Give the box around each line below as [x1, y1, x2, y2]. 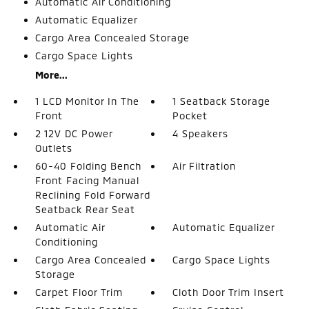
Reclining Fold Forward [34, 189, 150, 201]
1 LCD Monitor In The [34, 95, 139, 107]
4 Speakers [172, 128, 229, 139]
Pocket [172, 110, 208, 121]
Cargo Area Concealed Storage [34, 32, 190, 43]
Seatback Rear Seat [34, 203, 135, 215]
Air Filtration [172, 160, 237, 172]
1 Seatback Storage [172, 95, 271, 107]
